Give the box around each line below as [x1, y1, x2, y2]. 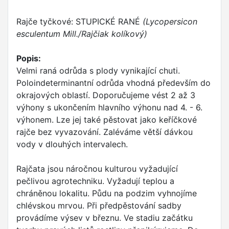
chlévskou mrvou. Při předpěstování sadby [16, 200, 181, 211]
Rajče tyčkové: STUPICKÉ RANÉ [16, 16, 143, 27]
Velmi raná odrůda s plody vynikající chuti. [16, 65, 180, 76]
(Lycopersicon [143, 16, 197, 27]
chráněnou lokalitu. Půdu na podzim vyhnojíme [16, 188, 197, 199]
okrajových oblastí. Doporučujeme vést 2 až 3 [16, 90, 195, 101]
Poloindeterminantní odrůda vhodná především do [16, 78, 211, 88]
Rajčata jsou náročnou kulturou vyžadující [16, 164, 178, 174]
